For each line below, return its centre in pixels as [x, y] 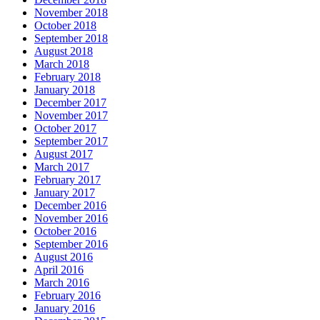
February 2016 [67, 295]
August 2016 [64, 256]
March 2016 [62, 282]
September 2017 [71, 141]
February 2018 [67, 76]
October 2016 [65, 231]
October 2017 [65, 128]
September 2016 [71, 244]
